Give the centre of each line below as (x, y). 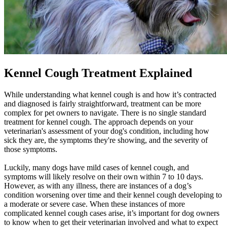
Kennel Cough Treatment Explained (98, 73)
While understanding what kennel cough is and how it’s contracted (110, 94)
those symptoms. (31, 149)
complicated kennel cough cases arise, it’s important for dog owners (112, 213)
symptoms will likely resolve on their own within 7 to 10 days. (104, 176)
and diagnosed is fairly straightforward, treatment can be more (103, 103)
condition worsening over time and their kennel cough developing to (113, 195)
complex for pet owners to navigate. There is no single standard (105, 112)
